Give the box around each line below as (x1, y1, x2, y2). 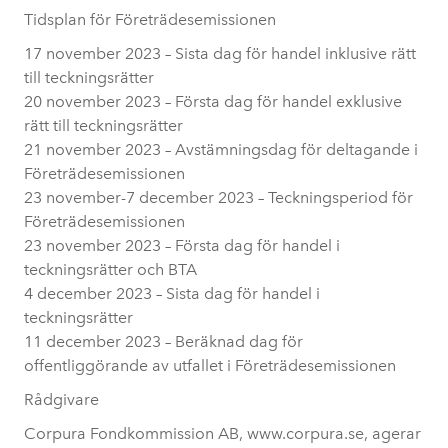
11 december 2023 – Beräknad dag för (24, 332, 303, 351)
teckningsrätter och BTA (24, 260, 197, 279)
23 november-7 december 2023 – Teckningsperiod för (24, 188, 413, 207)
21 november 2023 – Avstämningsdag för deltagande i (24, 140, 418, 159)
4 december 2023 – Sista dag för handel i (24, 284, 320, 303)
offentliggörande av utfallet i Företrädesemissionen (24, 356, 396, 375)
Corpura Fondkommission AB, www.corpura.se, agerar (24, 424, 421, 443)
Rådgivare (24, 390, 99, 409)
